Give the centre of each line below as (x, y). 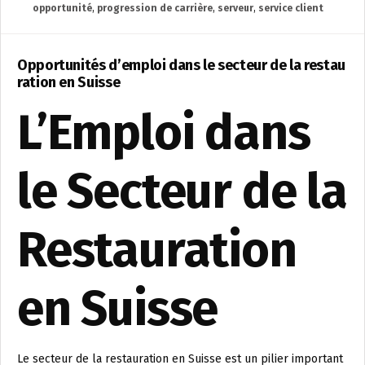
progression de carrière (155, 8)
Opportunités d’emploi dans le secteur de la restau (182, 65)
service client (291, 8)
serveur (235, 8)
